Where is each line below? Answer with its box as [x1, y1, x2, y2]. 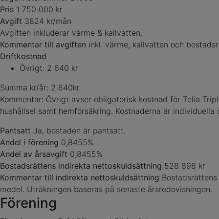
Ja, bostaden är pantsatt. [33, 126, 126, 135]
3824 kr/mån [24, 16, 71, 26]
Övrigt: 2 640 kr [20, 63, 78, 73]
